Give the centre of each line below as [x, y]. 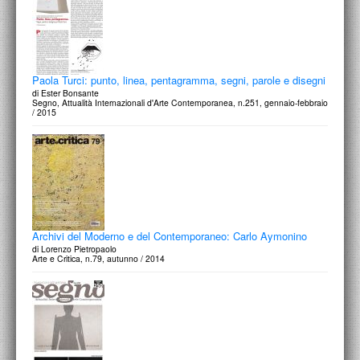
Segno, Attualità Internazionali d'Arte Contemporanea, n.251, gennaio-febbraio [180, 102]
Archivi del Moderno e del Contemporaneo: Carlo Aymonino [170, 236]
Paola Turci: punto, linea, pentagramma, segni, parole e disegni [179, 80]
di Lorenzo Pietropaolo [74, 249]
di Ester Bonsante [65, 93]
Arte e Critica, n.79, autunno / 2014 [98, 258]
